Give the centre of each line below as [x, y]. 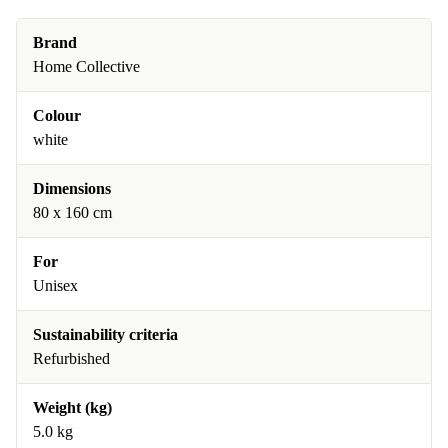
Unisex [55, 285]
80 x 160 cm [72, 212]
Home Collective [86, 66]
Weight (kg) [72, 407]
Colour [57, 115]
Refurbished [71, 358]
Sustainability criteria [105, 334]
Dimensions [72, 188]
